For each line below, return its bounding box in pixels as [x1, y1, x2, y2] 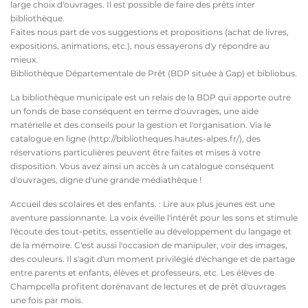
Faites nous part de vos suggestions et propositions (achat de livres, [10, 27, 289, 37]
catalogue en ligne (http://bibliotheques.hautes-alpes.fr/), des [10, 133, 261, 144]
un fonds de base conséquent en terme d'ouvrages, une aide [10, 106, 258, 116]
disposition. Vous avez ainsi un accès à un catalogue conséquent [10, 161, 274, 171]
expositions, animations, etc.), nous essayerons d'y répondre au [10, 41, 269, 51]
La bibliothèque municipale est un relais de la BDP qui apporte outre [10, 92, 291, 102]
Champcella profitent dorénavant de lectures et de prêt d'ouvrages [10, 281, 286, 291]
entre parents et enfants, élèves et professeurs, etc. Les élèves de [10, 267, 274, 278]
